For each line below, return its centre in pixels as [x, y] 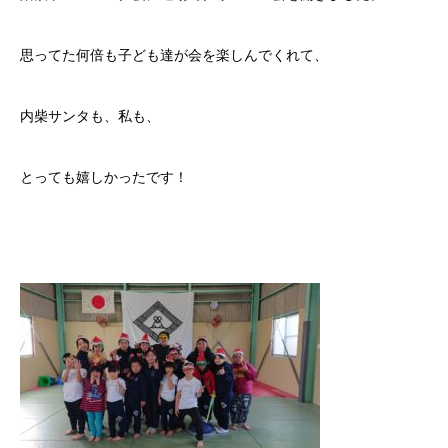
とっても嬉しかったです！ [104, 177]
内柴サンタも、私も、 [90, 116]
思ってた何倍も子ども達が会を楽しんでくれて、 [174, 55]
